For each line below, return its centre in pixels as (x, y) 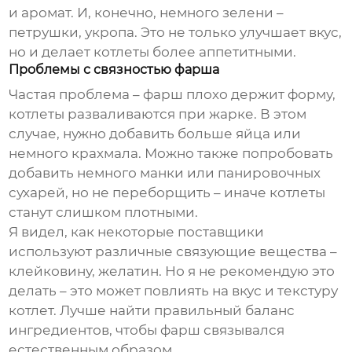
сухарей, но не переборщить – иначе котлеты (167, 193)
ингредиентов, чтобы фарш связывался (147, 330)
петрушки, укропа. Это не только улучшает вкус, (176, 33)
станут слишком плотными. (104, 213)
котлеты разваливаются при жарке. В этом (158, 114)
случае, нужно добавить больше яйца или (155, 134)
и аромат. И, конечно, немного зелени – (147, 13)
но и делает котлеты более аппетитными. (153, 52)
